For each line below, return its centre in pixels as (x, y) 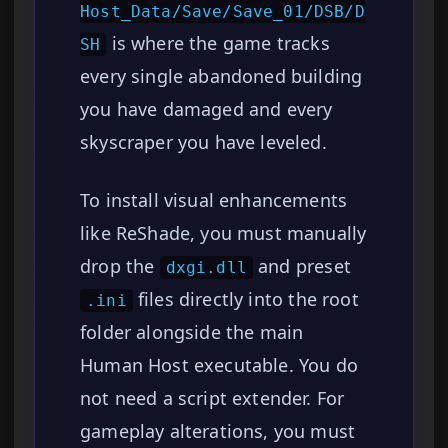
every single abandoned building (221, 76)
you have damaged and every (206, 109)
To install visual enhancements (214, 200)
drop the (120, 266)
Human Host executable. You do (219, 365)
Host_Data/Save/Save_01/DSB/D (222, 12)
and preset (301, 266)
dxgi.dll (206, 268)
